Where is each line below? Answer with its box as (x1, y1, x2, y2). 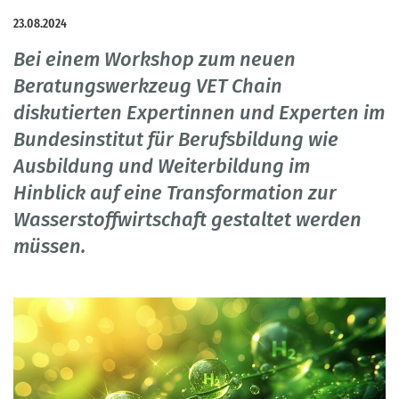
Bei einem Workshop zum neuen (13, 47, 296, 72)
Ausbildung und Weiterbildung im (13, 154, 310, 179)
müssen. (13, 234, 85, 259)
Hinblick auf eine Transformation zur (13, 181, 337, 206)
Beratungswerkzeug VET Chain (13, 74, 282, 99)
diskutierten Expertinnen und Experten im (13, 101, 385, 126)
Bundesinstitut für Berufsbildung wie (13, 127, 338, 152)
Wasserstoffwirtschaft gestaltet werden (13, 208, 362, 232)
